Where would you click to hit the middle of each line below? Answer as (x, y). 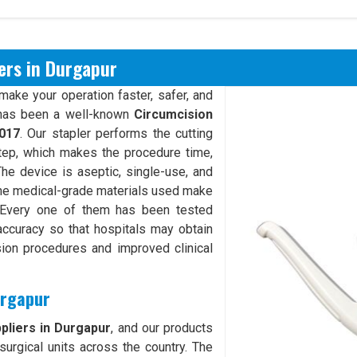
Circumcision (174, 114)
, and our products (162, 328)
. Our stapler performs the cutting (117, 133)
